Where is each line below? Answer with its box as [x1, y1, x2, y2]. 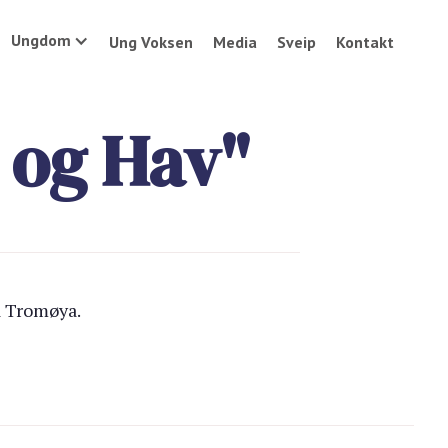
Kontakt [336, 32, 395, 52]
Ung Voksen [109, 32, 194, 52]
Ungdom [11, 30, 72, 50]
